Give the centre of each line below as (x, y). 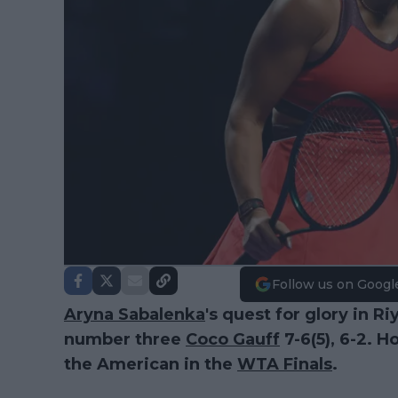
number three (125, 339)
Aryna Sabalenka (135, 314)
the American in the (151, 364)
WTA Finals (285, 364)
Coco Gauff (233, 339)
